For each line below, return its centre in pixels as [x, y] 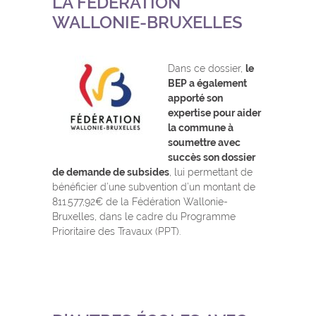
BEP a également [207, 84]
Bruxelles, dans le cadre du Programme [144, 217]
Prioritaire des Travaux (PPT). [116, 232]
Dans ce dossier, [207, 69]
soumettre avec [204, 143]
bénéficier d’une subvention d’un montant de [154, 187]
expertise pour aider [214, 113]
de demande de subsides [111, 172]
